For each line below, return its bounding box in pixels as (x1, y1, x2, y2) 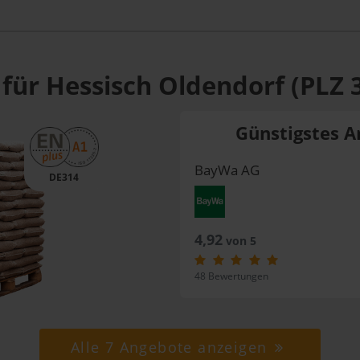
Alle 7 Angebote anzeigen (70, 337, 272, 357)
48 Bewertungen (194, 269, 268, 284)
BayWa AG (194, 161, 260, 180)
